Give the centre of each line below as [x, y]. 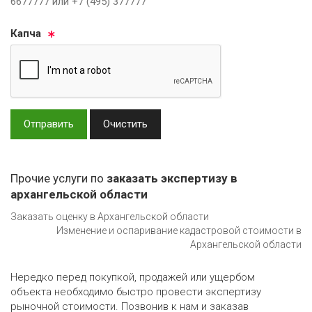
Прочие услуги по [58, 178]
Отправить [49, 124]
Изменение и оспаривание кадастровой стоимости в [179, 231]
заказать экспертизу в [172, 178]
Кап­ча [26, 33]
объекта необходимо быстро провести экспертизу [136, 292]
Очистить [125, 124]
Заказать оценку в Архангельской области [110, 217]
